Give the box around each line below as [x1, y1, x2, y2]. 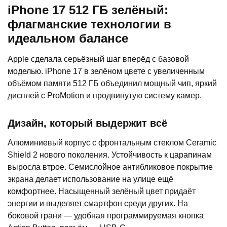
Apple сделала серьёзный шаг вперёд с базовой [8, 55, 189, 64]
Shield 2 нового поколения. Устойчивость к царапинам [8, 150, 212, 160]
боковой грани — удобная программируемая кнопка [8, 211, 204, 220]
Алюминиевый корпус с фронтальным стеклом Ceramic [8, 138, 216, 147]
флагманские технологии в [8, 17, 171, 31]
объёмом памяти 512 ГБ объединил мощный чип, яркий [8, 79, 217, 88]
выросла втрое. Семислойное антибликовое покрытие [8, 163, 213, 172]
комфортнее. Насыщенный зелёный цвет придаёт [8, 187, 196, 196]
